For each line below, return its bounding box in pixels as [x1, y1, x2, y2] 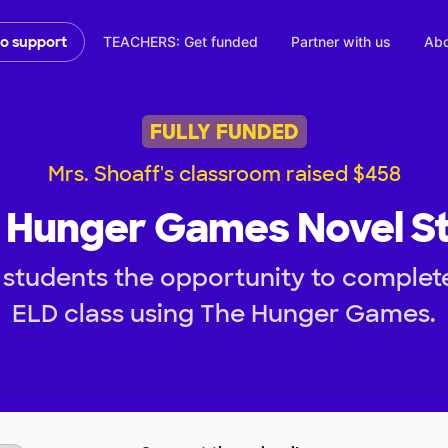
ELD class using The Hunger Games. [12, 298, 436, 330]
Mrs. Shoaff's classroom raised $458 [47, 161, 401, 188]
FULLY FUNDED [149, 118, 299, 145]
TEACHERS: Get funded [103, 33, 258, 51]
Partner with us [291, 33, 391, 51]
